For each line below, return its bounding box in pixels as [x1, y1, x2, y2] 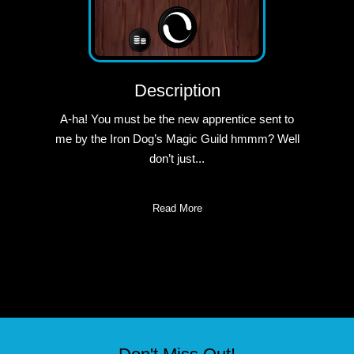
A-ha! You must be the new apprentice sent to [60, 112, 294, 126]
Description [134, 81, 220, 101]
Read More [152, 201, 202, 214]
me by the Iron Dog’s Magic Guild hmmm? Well [55, 132, 299, 146]
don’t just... [149, 152, 205, 166]
